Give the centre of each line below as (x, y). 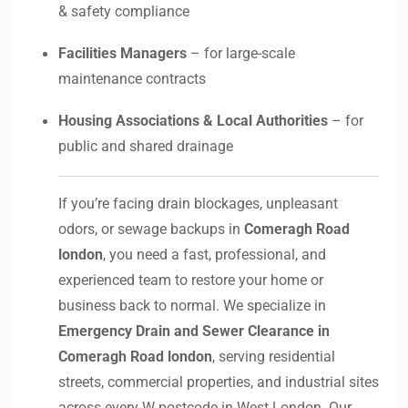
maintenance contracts (132, 79)
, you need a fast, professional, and (214, 255)
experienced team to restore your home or (191, 280)
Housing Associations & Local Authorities (193, 121)
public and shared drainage (146, 147)
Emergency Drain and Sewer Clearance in (194, 331)
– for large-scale (241, 54)
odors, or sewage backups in (151, 229)
